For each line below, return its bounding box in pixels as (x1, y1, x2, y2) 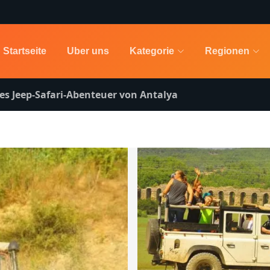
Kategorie (130, 46, 175, 56)
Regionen (205, 46, 250, 56)
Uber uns (67, 46, 110, 56)
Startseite (3, 46, 47, 56)
